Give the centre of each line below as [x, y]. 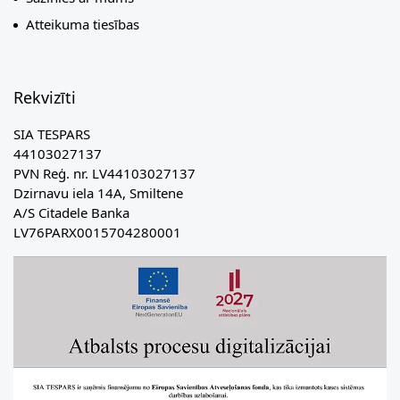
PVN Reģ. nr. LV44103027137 [104, 174]
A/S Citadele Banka [71, 213]
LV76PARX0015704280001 [97, 233]
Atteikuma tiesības [83, 25]
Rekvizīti [45, 98]
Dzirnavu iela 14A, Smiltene [98, 193]
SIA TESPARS [52, 134]
